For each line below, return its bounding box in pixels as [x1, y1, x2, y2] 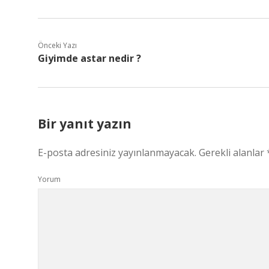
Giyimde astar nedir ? [38, 52, 141, 65]
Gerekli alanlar [199, 146, 267, 159]
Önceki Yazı [38, 40, 77, 50]
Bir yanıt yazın [38, 115, 131, 132]
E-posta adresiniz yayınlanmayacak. [38, 146, 196, 159]
